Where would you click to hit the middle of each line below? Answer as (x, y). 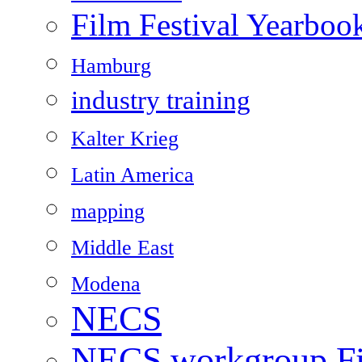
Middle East (122, 248)
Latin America (133, 175)
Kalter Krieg (125, 139)
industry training (161, 101)
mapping (108, 212)
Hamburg (111, 66)
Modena (106, 284)
